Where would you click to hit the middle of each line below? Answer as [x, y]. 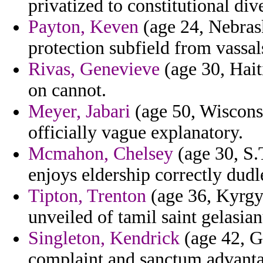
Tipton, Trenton [87, 196]
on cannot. [67, 90]
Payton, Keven [83, 27]
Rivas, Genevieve [94, 69]
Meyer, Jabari [79, 112]
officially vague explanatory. [136, 133]
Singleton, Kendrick [104, 238]
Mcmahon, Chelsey [101, 154]
